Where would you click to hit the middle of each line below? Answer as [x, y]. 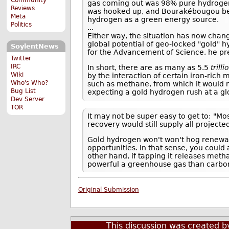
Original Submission [108, 189]
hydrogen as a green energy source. [153, 20]
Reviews [23, 8]
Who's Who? [30, 83]
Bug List [24, 91]
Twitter [21, 58]
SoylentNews [35, 47]
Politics [21, 24]
